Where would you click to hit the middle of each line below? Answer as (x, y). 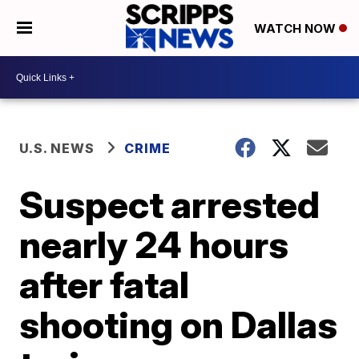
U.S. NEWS (57, 148)
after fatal (105, 284)
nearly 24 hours (154, 244)
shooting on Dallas (179, 325)
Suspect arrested (170, 204)
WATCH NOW (296, 29)
